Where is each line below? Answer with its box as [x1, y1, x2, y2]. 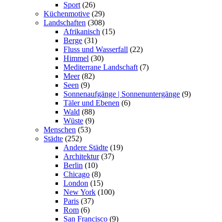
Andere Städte [63, 143, 108, 152]
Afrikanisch [63, 27, 100, 36]
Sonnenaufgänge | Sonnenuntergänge [63, 90, 180, 99]
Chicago [63, 170, 90, 179]
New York [63, 188, 96, 197]
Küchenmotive [44, 9, 90, 18]
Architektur [63, 152, 99, 161]
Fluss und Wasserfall [63, 45, 128, 54]
